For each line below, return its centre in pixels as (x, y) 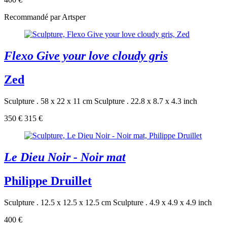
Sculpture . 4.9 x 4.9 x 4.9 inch (162, 202)
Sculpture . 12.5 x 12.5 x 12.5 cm (58, 202)
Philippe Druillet (48, 181)
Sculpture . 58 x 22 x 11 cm (48, 101)
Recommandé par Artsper (45, 17)
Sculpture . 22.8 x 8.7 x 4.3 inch (146, 101)
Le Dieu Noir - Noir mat (65, 157)
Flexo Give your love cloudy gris (86, 56)
